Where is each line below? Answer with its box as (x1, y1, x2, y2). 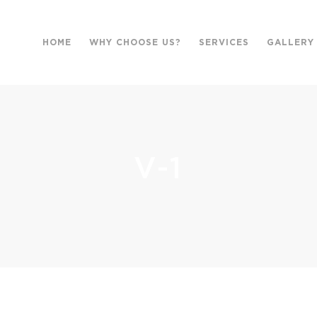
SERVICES (199, 38, 249, 47)
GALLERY (267, 38, 314, 47)
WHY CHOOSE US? (89, 38, 181, 47)
